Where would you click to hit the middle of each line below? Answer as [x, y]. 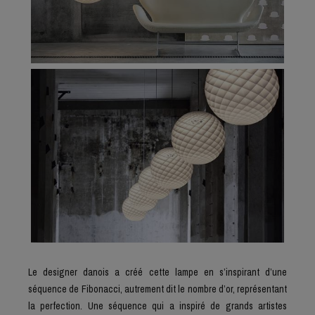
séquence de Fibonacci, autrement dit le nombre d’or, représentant [157, 289]
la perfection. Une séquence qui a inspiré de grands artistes [157, 306]
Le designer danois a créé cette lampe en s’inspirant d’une [157, 272]
